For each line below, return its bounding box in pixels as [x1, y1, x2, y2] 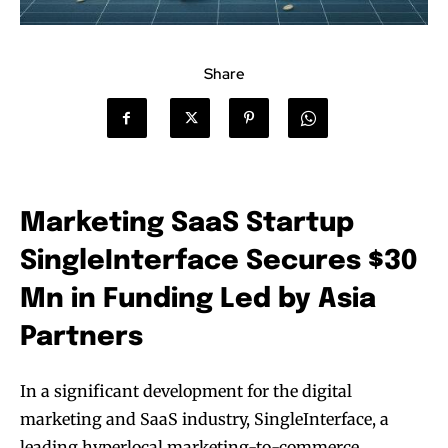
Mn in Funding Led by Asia [20, 286, 376, 314]
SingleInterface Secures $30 [20, 248, 417, 276]
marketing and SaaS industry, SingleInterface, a [20, 409, 389, 430]
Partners [20, 324, 143, 352]
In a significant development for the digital [20, 381, 352, 402]
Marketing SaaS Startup [20, 210, 354, 238]
